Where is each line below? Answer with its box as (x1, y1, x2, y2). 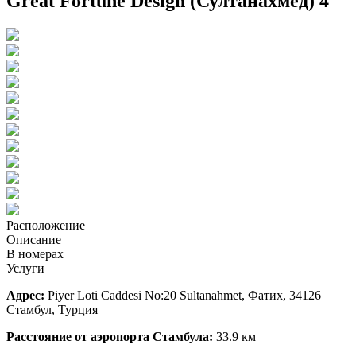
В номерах (6, 246, 64, 261)
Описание (6, 232, 61, 246)
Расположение (6, 218, 85, 232)
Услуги (6, 261, 44, 275)
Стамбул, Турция (6, 302, 98, 316)
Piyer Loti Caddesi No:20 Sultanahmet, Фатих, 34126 (44, 288, 321, 302)
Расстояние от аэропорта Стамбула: (6, 329, 213, 343)
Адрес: (6, 288, 44, 302)
